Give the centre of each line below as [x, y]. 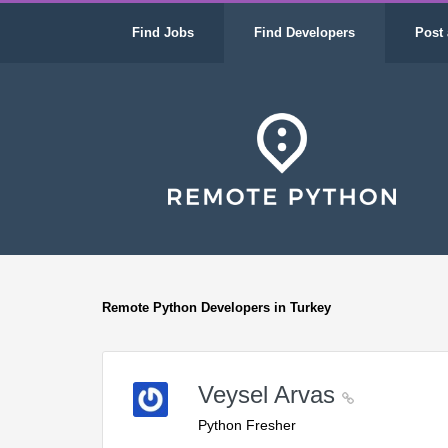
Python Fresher [247, 425]
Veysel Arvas [270, 394]
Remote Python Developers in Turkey [216, 307]
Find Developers [304, 32]
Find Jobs [163, 32]
